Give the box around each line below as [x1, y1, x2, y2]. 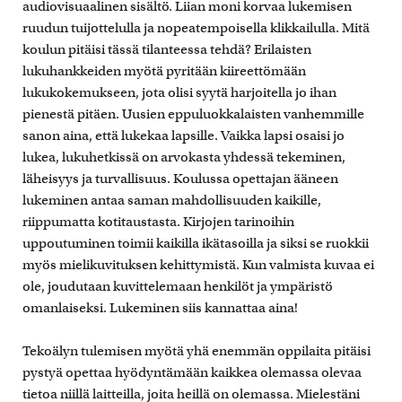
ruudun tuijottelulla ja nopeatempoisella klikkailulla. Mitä [22, 20, 370, 37]
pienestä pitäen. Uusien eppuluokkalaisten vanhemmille [22, 106, 364, 123]
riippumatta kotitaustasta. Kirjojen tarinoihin [22, 214, 294, 231]
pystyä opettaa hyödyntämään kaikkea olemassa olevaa [22, 364, 362, 381]
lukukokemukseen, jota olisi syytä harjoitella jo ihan [22, 84, 336, 101]
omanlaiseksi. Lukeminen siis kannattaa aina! [22, 300, 298, 317]
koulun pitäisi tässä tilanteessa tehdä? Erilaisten [22, 41, 311, 58]
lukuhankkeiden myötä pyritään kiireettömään [22, 63, 306, 80]
